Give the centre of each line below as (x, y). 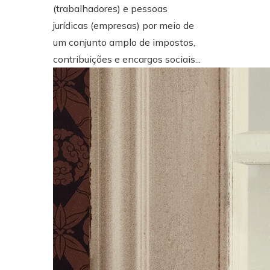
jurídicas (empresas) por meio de (124, 25)
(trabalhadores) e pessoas (110, 8)
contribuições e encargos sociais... (127, 59)
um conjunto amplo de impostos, (124, 42)
